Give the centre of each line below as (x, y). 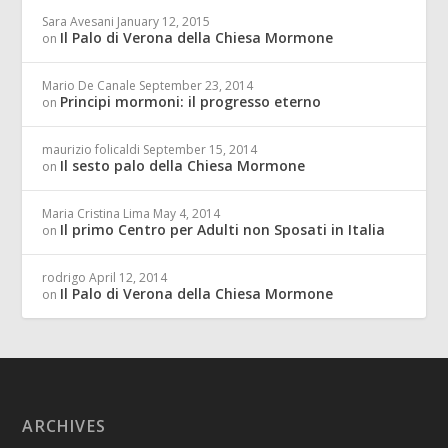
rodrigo (64, 278)
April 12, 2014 (128, 278)
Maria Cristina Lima (96, 214)
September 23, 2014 (196, 86)
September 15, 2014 (200, 150)
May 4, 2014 (187, 214)
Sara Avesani (78, 22)
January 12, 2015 (164, 22)
